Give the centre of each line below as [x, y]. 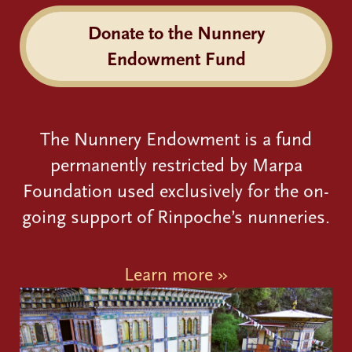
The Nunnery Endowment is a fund [176, 139]
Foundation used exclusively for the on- [176, 191]
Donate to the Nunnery [176, 33]
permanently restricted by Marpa [176, 165]
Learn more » [176, 274]
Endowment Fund [176, 59]
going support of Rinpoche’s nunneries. [176, 216]
